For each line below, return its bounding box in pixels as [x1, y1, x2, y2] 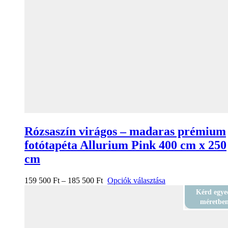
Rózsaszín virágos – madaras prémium [24, 125, 226, 138]
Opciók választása [107, 176, 165, 185]
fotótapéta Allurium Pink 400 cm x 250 [24, 138, 226, 152]
